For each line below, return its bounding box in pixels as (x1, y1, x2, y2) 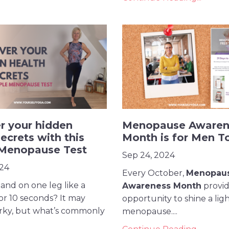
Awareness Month (122, 180, 201, 191)
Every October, (122, 168, 186, 178)
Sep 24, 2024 (122, 150, 175, 160)
